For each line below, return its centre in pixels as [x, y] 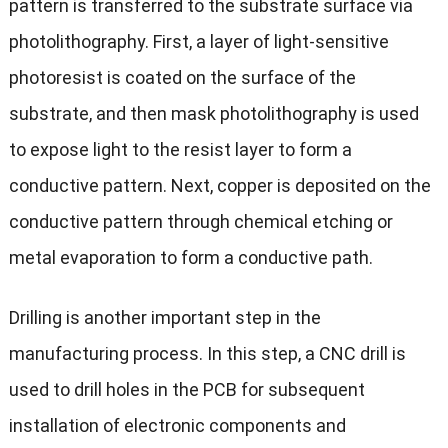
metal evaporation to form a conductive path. [190, 258]
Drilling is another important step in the [164, 318]
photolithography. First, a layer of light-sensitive [198, 42]
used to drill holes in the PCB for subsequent [186, 390]
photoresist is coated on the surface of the [182, 78]
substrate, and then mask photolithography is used [213, 114]
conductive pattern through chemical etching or [200, 222]
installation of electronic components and [177, 426]
